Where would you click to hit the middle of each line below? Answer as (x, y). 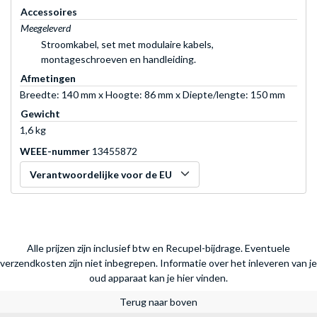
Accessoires (49, 11)
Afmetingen (48, 78)
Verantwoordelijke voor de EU (101, 174)
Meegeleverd (46, 28)
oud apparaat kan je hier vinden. (158, 277)
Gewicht (40, 113)
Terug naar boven (158, 301)
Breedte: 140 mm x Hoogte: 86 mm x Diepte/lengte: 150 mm (152, 94)
